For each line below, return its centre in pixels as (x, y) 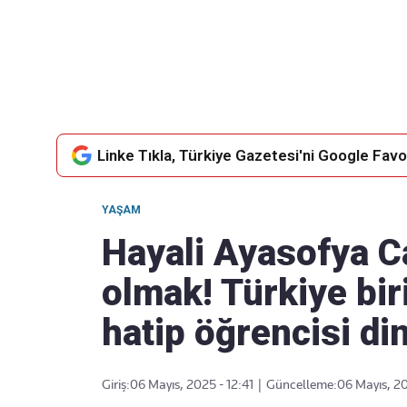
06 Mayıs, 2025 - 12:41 (192, 384)
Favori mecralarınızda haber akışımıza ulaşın (229, 79)
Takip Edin (229, 65)
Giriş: (116, 384)
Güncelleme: (302, 384)
